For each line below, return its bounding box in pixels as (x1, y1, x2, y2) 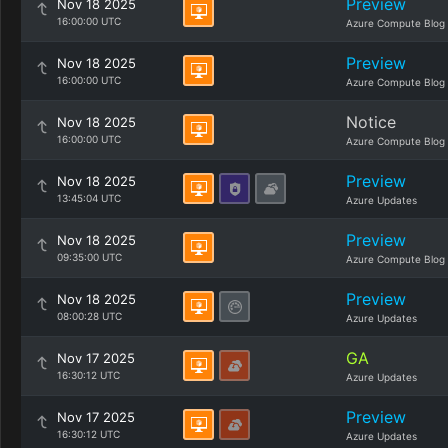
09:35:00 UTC (57, 251, 122, 263)
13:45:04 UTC (57, 192, 121, 204)
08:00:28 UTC (57, 310, 122, 322)
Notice (346, 112, 396, 132)
